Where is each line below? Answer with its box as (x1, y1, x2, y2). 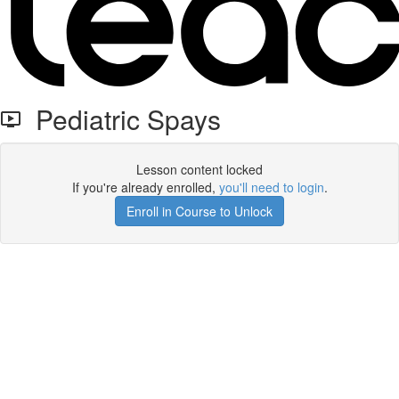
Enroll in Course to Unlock (126, 202, 273, 220)
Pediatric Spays (21, 100, 221, 138)
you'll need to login (218, 178, 324, 196)
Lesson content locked (136, 160, 263, 178)
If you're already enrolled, (71, 178, 219, 196)
